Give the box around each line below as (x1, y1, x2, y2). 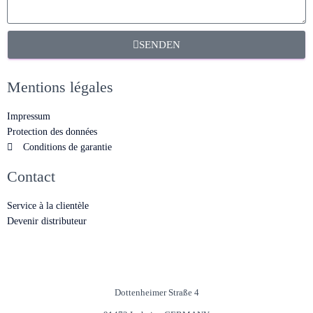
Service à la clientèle (7, 201, 89, 212)
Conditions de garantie (22, 142, 112, 153)
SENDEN (139, 38, 180, 50)
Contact (7, 168, 55, 186)
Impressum (7, 111, 50, 122)
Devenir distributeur (7, 216, 87, 227)
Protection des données (7, 126, 97, 138)
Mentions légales (7, 78, 113, 96)
